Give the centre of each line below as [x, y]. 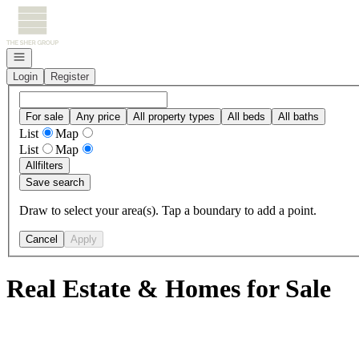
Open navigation [50, 56]
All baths [298, 116]
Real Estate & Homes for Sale [169, 289]
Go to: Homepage [51, 12]
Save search [55, 182]
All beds [246, 116]
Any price [98, 116]
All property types [174, 116]
